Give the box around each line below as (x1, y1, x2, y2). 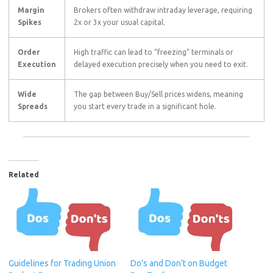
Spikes (18, 18, 41, 27)
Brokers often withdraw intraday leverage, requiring (74, 6, 252, 15)
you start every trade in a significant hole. (74, 102, 216, 111)
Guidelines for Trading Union (9, 258, 116, 269)
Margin (18, 6, 44, 15)
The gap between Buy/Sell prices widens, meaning (74, 90, 243, 99)
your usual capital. (101, 18, 165, 27)
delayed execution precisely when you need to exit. (74, 60, 248, 69)
